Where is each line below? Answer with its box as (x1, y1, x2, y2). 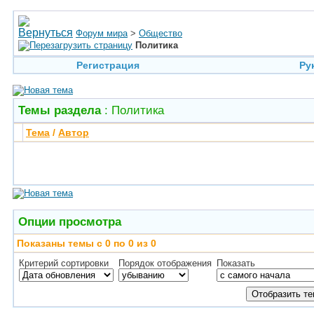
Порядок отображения (118, 258, 212, 268)
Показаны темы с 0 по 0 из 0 (17, 238, 156, 249)
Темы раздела (18, 103, 101, 117)
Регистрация (76, 60, 139, 71)
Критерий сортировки (19, 258, 109, 268)
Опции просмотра (18, 214, 121, 228)
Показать (217, 258, 255, 268)
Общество (139, 28, 182, 39)
